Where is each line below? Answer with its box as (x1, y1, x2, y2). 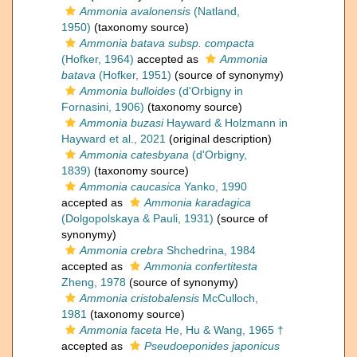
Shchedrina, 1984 (163, 244, 256, 257)
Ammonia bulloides (80, 84, 175, 98)
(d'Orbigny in (175, 84, 243, 98)
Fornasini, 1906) (61, 100, 144, 114)
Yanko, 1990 (181, 180, 247, 194)
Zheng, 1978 (61, 276, 126, 289)
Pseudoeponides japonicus (144, 339, 280, 353)
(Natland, (190, 5, 240, 18)
